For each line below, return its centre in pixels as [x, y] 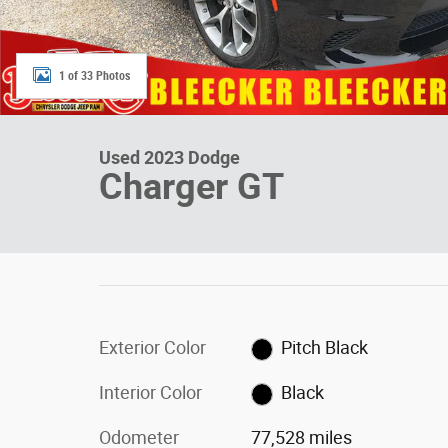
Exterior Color [152, 347]
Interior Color [150, 392]
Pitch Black [325, 347]
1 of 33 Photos [94, 75]
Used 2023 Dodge [169, 157]
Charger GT [191, 187]
